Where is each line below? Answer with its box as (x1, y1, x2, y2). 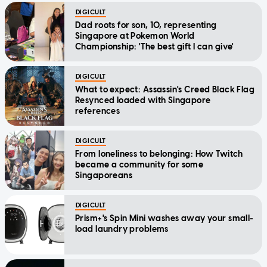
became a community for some (75, 159, 204, 170)
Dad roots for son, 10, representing (75, 20, 217, 30)
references (75, 105, 120, 116)
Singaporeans (75, 170, 133, 181)
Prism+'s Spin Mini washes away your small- (75, 213, 254, 223)
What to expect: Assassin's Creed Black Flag (75, 84, 255, 95)
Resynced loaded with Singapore (75, 95, 211, 105)
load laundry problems (75, 223, 169, 234)
